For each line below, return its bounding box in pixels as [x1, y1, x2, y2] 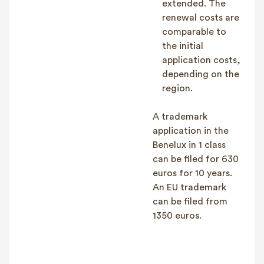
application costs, [162, 55, 240, 65]
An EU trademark [153, 183, 226, 192]
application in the [153, 126, 229, 136]
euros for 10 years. [153, 169, 232, 178]
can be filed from [153, 197, 227, 206]
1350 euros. [153, 211, 202, 220]
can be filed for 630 [153, 154, 239, 164]
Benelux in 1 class [153, 140, 226, 150]
